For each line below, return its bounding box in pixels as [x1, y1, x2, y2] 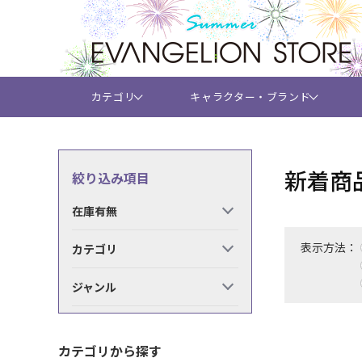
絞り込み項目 [72, 168, 149, 187]
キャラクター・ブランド [190, 89, 311, 104]
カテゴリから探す [58, 341, 162, 360]
